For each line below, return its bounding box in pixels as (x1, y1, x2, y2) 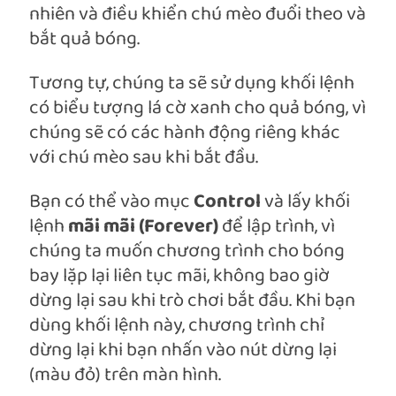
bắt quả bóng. (29, 23, 140, 57)
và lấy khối (264, 186, 350, 219)
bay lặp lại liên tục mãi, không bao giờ (29, 260, 330, 293)
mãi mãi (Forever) (68, 210, 222, 244)
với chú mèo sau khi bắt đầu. (29, 141, 258, 175)
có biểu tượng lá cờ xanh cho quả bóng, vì (29, 92, 366, 126)
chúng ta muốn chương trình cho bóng (29, 235, 345, 269)
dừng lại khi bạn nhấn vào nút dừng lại (29, 334, 337, 368)
